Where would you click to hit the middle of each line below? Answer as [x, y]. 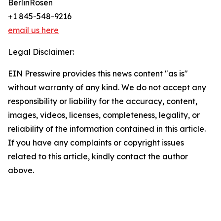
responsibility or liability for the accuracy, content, [103, 101]
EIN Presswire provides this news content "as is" [98, 74]
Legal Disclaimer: [41, 52]
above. [21, 170]
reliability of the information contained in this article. [107, 129]
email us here [33, 30]
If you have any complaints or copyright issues [96, 143]
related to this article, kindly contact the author [98, 156]
